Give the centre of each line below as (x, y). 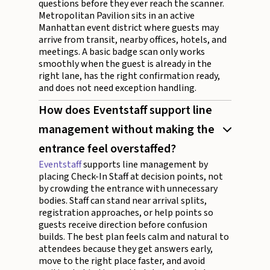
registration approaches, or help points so (126, 213)
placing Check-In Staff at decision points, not (131, 177)
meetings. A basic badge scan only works (122, 52)
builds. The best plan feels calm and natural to (134, 237)
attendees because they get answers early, (126, 249)
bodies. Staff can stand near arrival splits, (123, 201)
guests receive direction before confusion (123, 225)
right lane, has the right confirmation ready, (129, 76)
